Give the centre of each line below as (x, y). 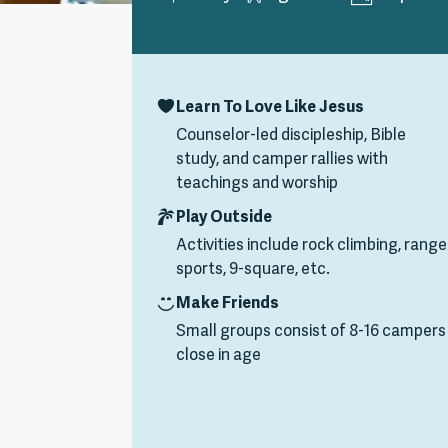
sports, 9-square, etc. (253, 270)
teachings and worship (257, 184)
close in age (218, 356)
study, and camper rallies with (282, 160)
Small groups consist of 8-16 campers (311, 332)
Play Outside (224, 218)
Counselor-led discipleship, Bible (291, 136)
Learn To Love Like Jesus (270, 108)
